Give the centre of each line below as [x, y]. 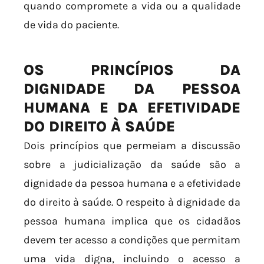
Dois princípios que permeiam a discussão [132, 146]
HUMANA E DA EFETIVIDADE [132, 108]
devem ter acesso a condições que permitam [132, 240]
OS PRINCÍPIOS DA [132, 70]
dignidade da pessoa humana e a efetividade [132, 184]
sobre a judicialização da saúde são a [132, 165]
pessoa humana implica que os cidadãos [132, 221]
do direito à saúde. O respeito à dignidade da [132, 202]
